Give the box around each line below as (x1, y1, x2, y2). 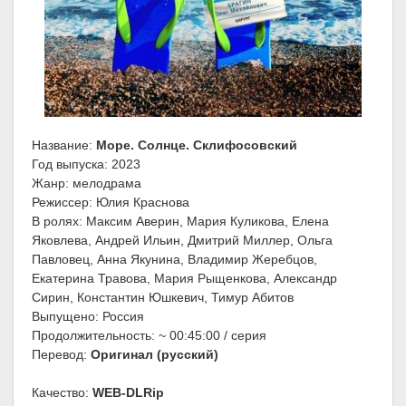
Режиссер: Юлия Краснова (32, 195, 189, 210)
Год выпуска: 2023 (32, 157, 140, 172)
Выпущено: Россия (32, 309, 144, 324)
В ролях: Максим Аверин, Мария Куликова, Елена (32, 214, 329, 229)
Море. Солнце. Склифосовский (96, 138, 297, 153)
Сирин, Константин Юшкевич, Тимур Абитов (32, 290, 294, 305)
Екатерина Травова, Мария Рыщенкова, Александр (32, 271, 337, 286)
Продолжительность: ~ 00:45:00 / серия (32, 328, 266, 343)
